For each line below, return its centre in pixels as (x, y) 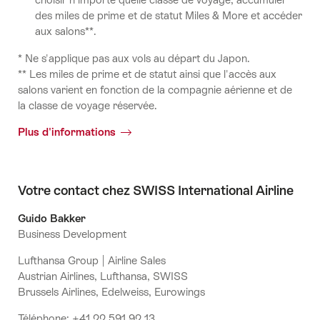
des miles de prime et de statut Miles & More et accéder (168, 16)
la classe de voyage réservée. (87, 105)
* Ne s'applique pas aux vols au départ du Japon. (134, 58)
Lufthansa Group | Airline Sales (92, 260)
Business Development (72, 234)
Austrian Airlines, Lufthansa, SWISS (103, 276)
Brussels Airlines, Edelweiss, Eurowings (111, 291)
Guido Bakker (52, 218)
